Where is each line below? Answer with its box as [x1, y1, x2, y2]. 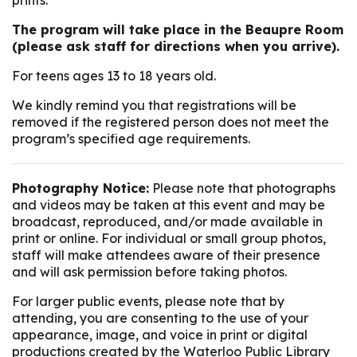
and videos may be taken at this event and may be [12, 197, 325, 214]
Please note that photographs [149, 180, 335, 197]
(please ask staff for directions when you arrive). [12, 38, 339, 55]
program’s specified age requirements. [12, 131, 253, 147]
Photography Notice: [12, 180, 149, 197]
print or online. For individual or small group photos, [12, 230, 326, 247]
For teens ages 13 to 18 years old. [12, 68, 219, 84]
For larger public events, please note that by [12, 293, 284, 310]
